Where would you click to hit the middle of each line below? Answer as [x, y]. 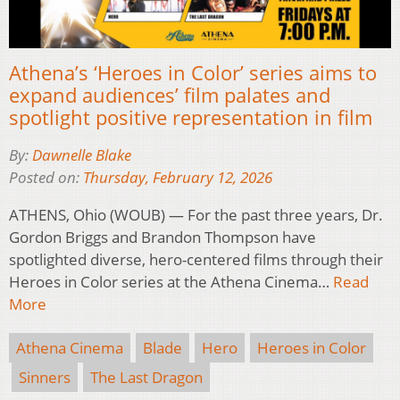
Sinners [45, 378]
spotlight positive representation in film [191, 117]
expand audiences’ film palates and [170, 95]
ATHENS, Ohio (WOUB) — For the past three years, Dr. [196, 215]
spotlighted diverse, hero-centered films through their [196, 260]
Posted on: [46, 178]
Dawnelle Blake [82, 155]
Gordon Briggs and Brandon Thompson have [162, 237]
